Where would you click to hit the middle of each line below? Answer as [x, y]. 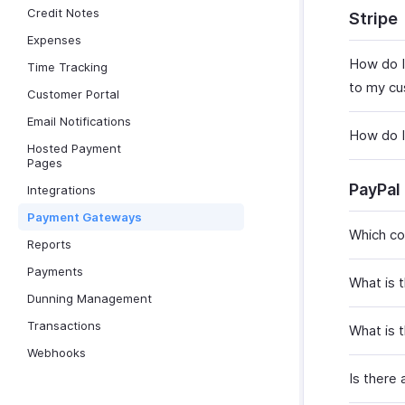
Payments [55, 271]
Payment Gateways [85, 217]
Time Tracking [67, 67]
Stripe [373, 19]
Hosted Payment [74, 148]
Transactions [64, 325]
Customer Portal [73, 94]
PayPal [375, 189]
